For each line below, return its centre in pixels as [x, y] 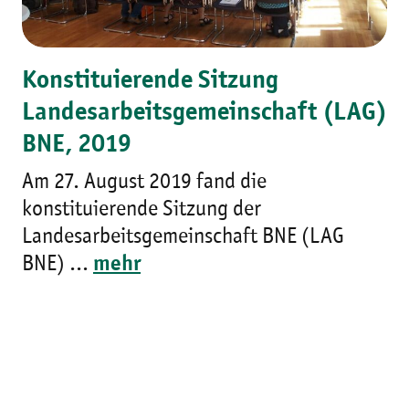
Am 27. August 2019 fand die [144, 183]
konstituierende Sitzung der [142, 210]
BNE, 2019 [77, 146]
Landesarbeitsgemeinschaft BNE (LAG [183, 238]
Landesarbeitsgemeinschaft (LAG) [204, 114]
